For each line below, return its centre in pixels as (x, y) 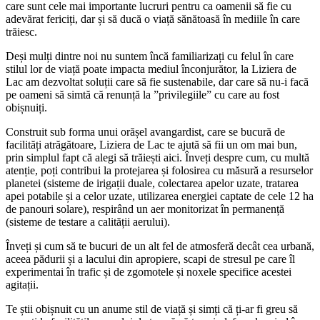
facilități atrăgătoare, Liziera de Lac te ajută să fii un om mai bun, (151, 144)
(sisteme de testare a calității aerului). (88, 221)
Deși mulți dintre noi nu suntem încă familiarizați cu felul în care (150, 56)
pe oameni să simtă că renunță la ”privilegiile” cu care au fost (142, 94)
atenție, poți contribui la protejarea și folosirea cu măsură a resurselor (159, 170)
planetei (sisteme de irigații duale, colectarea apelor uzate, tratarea (152, 183)
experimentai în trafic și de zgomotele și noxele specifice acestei (149, 271)
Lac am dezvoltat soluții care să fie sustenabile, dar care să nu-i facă (157, 81)
